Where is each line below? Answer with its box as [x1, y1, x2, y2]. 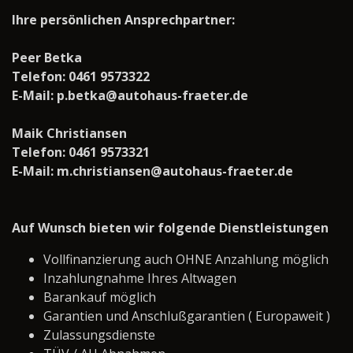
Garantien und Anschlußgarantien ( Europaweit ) [43, 307, 330, 325]
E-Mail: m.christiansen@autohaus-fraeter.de [12, 162, 293, 180]
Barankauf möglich [43, 288, 156, 307]
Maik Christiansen [12, 124, 127, 143]
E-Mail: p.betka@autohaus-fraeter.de [12, 87, 248, 105]
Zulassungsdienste [43, 326, 155, 344]
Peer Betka [12, 49, 82, 67]
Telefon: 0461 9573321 [12, 143, 150, 162]
